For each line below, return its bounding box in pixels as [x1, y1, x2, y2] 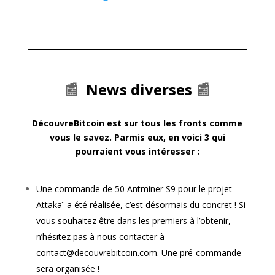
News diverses [86, 79, 193, 99]
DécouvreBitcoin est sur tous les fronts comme [32, 117, 243, 129]
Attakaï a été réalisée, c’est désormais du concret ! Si [36, 198, 246, 211]
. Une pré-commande [157, 246, 241, 258]
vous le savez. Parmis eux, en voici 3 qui [49, 131, 225, 143]
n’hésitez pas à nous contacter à [36, 230, 165, 242]
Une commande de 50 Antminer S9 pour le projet [36, 182, 232, 195]
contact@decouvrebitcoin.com [36, 246, 157, 258]
